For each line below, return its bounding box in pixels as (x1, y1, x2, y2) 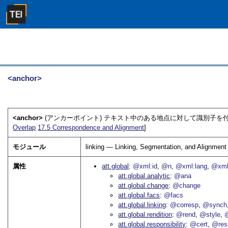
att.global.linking (118, 201, 166, 209)
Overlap (13, 124, 36, 132)
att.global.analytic (118, 172, 170, 180)
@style (199, 211, 221, 219)
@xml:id (133, 162, 158, 170)
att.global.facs (118, 191, 160, 199)
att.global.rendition (118, 211, 173, 219)
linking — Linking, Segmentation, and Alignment (85, 143, 227, 151)
